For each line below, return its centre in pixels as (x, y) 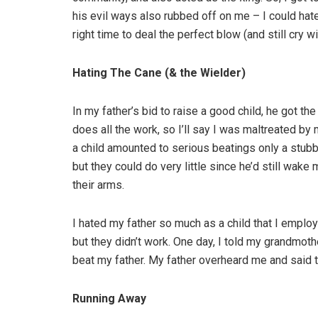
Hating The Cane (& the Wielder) (159, 73)
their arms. (98, 185)
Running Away (109, 299)
